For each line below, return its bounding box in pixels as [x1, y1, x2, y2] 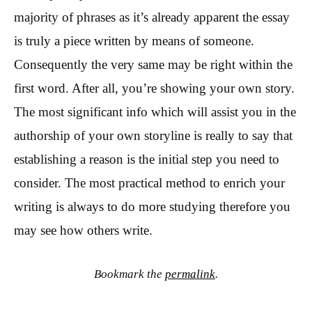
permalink [165, 267, 215, 281]
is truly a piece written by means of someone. [14, 33, 254, 49]
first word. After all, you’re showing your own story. [14, 81, 295, 96]
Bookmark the [94, 267, 165, 281]
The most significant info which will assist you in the [14, 104, 296, 120]
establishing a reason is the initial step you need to [14, 152, 279, 167]
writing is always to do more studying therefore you [14, 199, 290, 214]
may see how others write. [14, 223, 153, 238]
